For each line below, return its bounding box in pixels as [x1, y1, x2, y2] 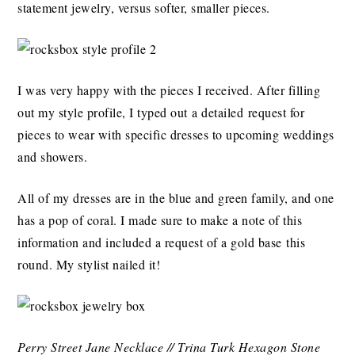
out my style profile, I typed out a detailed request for [17, 104, 305, 121]
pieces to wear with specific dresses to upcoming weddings [17, 126, 334, 143]
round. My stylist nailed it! [17, 256, 161, 273]
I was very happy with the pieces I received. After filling [17, 82, 321, 99]
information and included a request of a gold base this [17, 234, 306, 251]
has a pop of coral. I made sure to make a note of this [17, 212, 303, 229]
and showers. [17, 148, 88, 166]
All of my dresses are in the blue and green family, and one [17, 189, 334, 207]
